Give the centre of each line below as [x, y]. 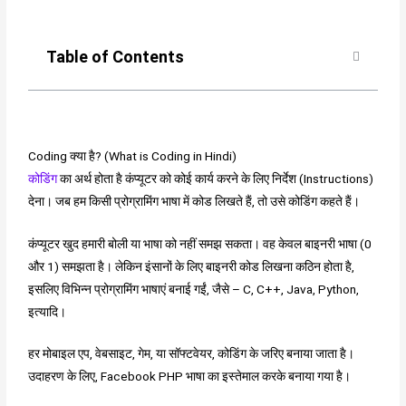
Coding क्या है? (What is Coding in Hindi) [133, 155]
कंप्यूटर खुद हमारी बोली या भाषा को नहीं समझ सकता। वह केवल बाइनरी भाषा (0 [200, 243]
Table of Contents [116, 56]
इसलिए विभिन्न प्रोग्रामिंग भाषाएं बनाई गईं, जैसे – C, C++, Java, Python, [194, 289]
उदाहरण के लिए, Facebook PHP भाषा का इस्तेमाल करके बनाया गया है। [190, 377]
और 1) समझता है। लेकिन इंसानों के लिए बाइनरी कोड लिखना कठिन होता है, [192, 266]
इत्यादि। [48, 311]
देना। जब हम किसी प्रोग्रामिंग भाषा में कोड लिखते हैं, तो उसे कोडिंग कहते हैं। [194, 201]
